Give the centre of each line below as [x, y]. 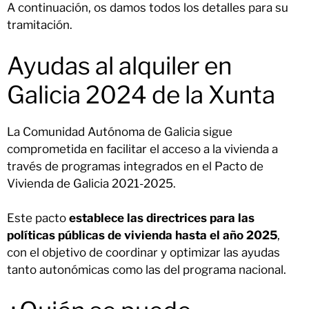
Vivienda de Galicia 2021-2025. [91, 183]
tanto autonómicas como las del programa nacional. [147, 270]
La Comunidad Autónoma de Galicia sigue [120, 131]
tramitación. [40, 25]
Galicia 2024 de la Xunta [141, 94]
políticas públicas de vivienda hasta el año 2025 [142, 236]
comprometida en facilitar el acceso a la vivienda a [142, 149]
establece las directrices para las [162, 218]
